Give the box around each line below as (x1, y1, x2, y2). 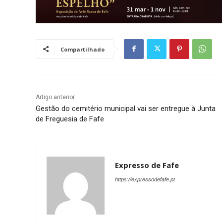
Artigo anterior (36, 93, 75, 101)
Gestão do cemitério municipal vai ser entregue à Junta (36, 104, 216, 113)
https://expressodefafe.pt (115, 176, 175, 182)
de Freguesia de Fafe (36, 114, 104, 123)
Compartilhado (60, 45, 105, 53)
